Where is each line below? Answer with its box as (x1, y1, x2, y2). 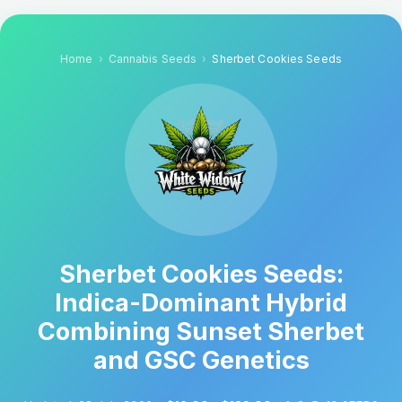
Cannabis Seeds (108, 52, 197, 66)
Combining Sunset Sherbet (38, 317, 364, 346)
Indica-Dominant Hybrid (55, 288, 347, 318)
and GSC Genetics (92, 345, 310, 375)
